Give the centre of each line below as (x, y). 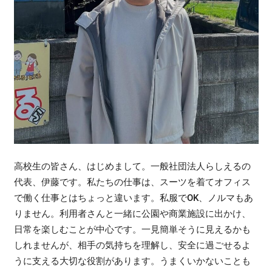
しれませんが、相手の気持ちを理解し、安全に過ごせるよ (133, 245)
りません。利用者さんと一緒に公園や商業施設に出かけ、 (133, 213)
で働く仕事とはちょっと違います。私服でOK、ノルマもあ (134, 198)
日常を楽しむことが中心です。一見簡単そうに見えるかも (133, 229)
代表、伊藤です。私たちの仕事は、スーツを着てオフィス (133, 182)
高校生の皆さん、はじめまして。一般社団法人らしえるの (133, 166)
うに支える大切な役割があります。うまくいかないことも (133, 261)
